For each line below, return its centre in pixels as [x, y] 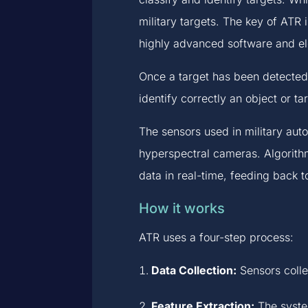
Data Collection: [194, 270]
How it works [181, 208]
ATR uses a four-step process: [216, 237]
